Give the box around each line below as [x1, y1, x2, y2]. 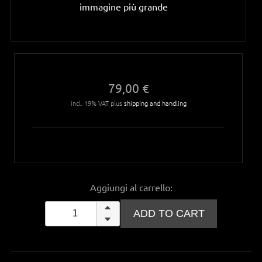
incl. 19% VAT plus [70, 98, 124, 108]
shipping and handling [123, 98, 187, 108]
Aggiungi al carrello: [90, 181, 173, 193]
